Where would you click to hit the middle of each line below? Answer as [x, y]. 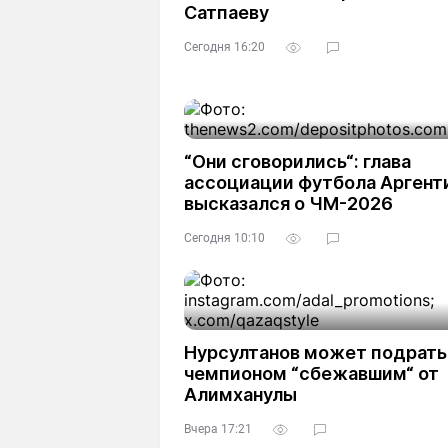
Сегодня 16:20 [224, 47]
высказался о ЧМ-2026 [288, 203]
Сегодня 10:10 [224, 238]
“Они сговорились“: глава [297, 161]
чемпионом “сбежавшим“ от [311, 373]
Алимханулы [240, 394]
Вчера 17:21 [218, 429]
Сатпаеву [226, 12]
